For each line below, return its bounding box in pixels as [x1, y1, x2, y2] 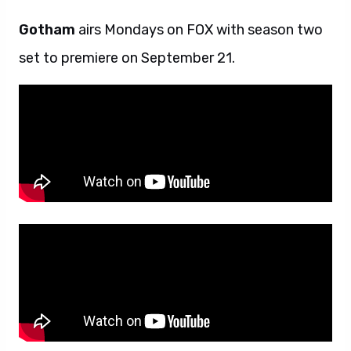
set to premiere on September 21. [19, 49, 235, 67]
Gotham [19, 20, 75, 38]
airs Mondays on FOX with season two [75, 20, 323, 38]
